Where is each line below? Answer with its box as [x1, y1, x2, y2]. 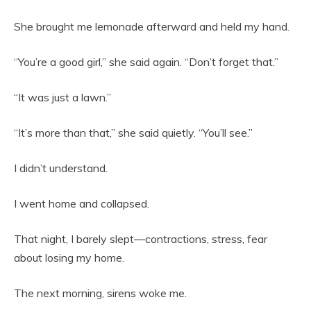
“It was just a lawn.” [14, 90, 111, 105]
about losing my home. [14, 251, 124, 265]
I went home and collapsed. [14, 196, 149, 211]
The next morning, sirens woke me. [14, 286, 187, 301]
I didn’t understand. [14, 161, 108, 176]
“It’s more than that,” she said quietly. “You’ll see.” [14, 126, 253, 140]
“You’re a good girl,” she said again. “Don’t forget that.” [14, 55, 278, 69]
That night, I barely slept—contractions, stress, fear [14, 232, 267, 246]
